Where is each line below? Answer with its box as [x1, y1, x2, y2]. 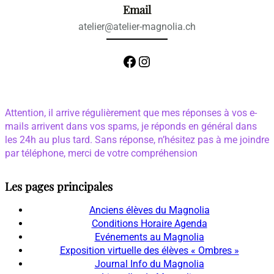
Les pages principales [5, 178, 113, 194]
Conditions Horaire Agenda [91, 217, 207, 229]
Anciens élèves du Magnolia [89, 204, 210, 216]
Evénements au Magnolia [94, 231, 204, 243]
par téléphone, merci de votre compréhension [5, 147, 198, 159]
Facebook [122, 52, 129, 70]
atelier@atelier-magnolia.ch [78, 21, 196, 33]
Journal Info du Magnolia [94, 257, 204, 270]
